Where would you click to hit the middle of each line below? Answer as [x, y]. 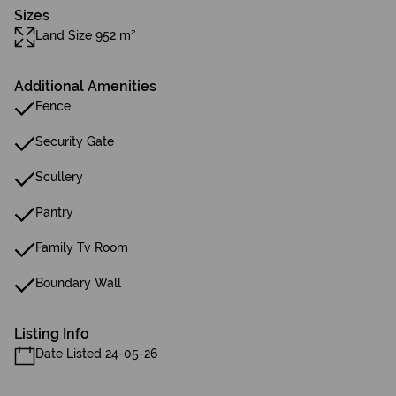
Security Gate [75, 141]
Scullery [59, 177]
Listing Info [52, 334]
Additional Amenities [85, 86]
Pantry [54, 212]
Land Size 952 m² [86, 35]
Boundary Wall [78, 283]
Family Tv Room [82, 247]
